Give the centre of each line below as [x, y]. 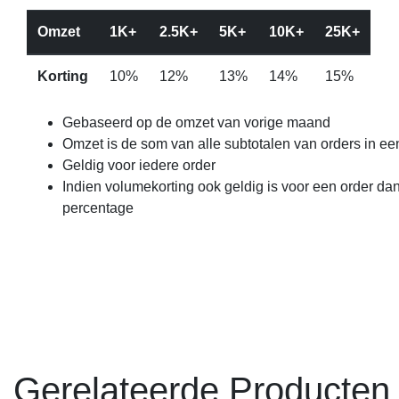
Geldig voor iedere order [139, 165]
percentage [98, 208]
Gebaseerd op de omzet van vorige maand [196, 122]
